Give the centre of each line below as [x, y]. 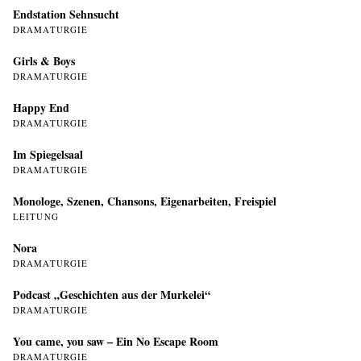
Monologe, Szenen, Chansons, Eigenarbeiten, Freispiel [145, 201]
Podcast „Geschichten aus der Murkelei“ [112, 295]
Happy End [41, 108]
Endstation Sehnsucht [66, 14]
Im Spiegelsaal [48, 154]
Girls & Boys [44, 61]
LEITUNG [36, 216]
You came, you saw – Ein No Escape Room [116, 341]
